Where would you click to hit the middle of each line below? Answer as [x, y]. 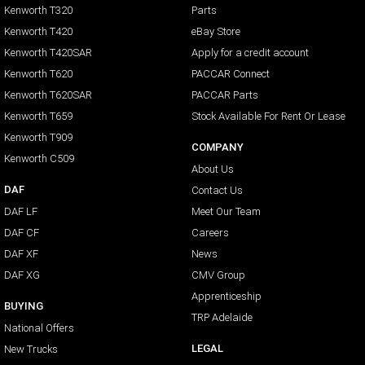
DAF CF [22, 233]
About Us [212, 169]
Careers [210, 233]
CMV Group [218, 275]
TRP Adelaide [222, 318]
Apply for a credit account [250, 53]
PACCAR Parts [224, 95]
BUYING [24, 306]
